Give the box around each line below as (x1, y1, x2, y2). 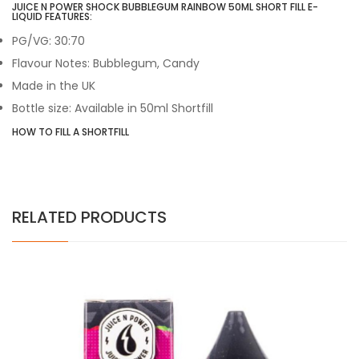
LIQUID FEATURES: (12, 10, 92, 23)
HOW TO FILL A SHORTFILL (12, 125, 129, 139)
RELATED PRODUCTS (12, 206, 167, 228)
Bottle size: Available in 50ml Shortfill (12, 100, 213, 116)
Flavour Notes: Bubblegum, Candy (12, 55, 200, 71)
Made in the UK (12, 78, 95, 94)
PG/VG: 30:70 (12, 33, 88, 49)
